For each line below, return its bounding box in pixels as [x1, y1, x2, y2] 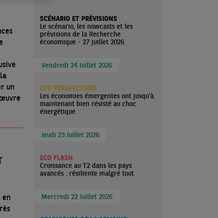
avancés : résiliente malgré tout [40, 169, 134, 178]
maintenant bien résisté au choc [40, 99, 136, 108]
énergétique [40, 107, 75, 116]
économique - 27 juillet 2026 [40, 37, 124, 46]
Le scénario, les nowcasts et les [40, 22, 133, 31]
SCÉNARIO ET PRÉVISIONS [40, 14, 117, 23]
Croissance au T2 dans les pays [40, 161, 132, 170]
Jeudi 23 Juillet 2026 [41, 130, 99, 139]
